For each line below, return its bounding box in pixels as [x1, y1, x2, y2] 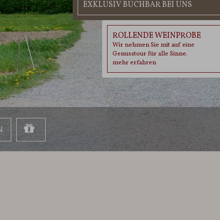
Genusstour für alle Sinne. [112, 50, 188, 58]
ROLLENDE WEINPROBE [112, 30, 201, 41]
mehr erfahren [112, 58, 156, 67]
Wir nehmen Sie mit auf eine [112, 41, 194, 50]
